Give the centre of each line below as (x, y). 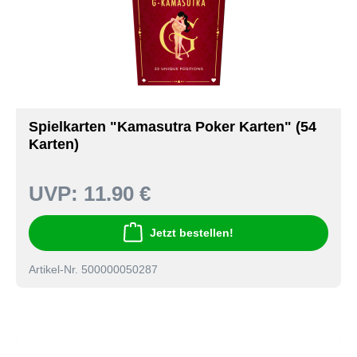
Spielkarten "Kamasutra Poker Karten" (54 (173, 126)
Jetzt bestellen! (192, 233)
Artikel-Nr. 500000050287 (93, 269)
